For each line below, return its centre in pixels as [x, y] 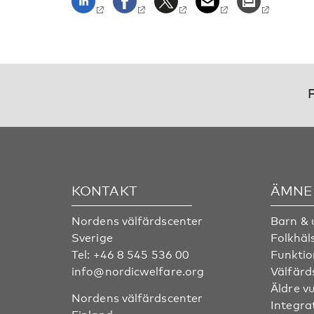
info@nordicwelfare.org [138, 272]
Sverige [92, 238]
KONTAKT [104, 190]
